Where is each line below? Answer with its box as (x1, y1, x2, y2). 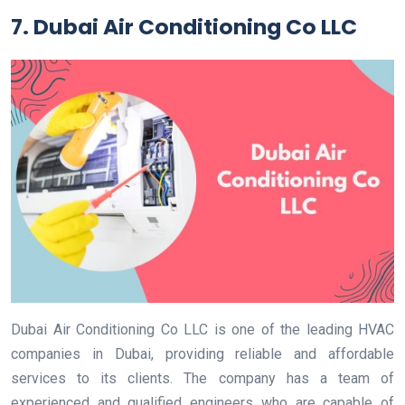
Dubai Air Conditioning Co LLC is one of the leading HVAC (11, 320, 394, 338)
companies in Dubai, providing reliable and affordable (11, 344, 394, 363)
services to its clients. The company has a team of (11, 369, 394, 387)
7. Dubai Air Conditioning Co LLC (11, 11, 357, 42)
